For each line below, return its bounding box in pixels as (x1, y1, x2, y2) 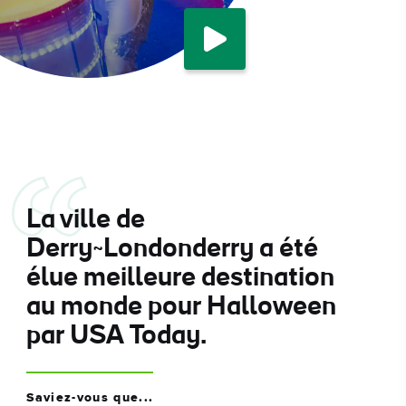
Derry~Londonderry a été (26, 237, 319, 264)
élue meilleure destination (26, 266, 335, 293)
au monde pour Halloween (26, 295, 337, 322)
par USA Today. (26, 324, 208, 351)
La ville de (26, 208, 146, 235)
